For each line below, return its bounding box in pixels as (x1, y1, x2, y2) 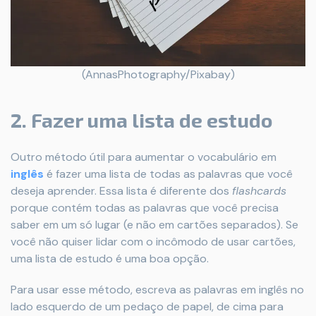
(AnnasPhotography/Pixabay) (81, 67, 235, 83)
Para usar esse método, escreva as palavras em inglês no (11, 282, 304, 298)
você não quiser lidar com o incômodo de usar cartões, (11, 234, 296, 250)
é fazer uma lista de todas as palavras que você (44, 166, 293, 182)
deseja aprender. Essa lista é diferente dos (11, 183, 232, 199)
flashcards (232, 183, 286, 199)
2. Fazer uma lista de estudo (11, 108, 272, 133)
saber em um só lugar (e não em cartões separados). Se (11, 217, 298, 233)
